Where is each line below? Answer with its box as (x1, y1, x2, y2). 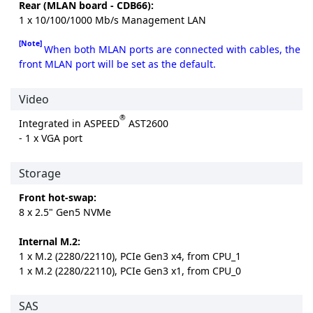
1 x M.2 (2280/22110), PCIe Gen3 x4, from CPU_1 (19, 249, 241, 263)
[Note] (19, 38, 44, 48)
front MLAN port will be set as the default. (19, 57, 216, 71)
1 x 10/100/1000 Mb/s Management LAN (19, 13, 206, 27)
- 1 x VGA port (19, 131, 82, 145)
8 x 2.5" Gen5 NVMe (19, 205, 111, 219)
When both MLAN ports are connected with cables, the (44, 42, 300, 56)
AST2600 (126, 116, 168, 130)
